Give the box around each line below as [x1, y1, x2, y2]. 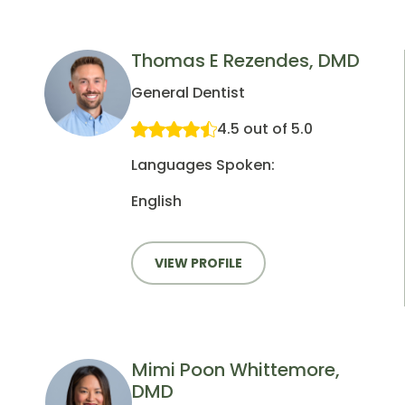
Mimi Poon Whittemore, [131, 357, 340, 383]
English [131, 191, 182, 212]
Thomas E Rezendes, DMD [131, 48, 360, 74]
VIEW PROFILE [155, 254, 242, 273]
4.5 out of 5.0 [217, 118, 313, 140]
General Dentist [131, 82, 245, 104]
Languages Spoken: [131, 155, 275, 176]
